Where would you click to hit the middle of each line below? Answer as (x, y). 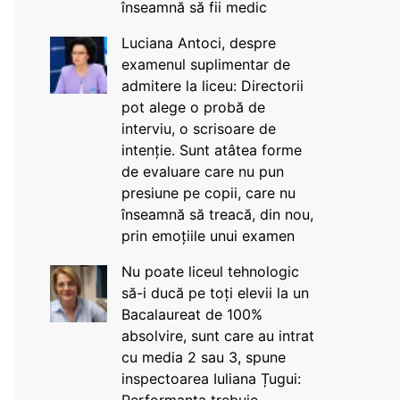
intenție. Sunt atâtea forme (211, 150)
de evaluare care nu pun (202, 171)
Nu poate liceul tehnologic (210, 271)
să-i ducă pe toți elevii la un (215, 293)
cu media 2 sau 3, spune (203, 357)
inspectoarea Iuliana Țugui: (211, 379)
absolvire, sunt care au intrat (217, 336)
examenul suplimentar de (205, 64)
